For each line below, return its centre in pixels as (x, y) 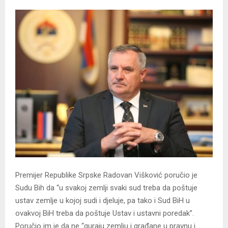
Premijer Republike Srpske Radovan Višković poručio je (106, 175)
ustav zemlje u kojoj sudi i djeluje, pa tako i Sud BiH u (103, 200)
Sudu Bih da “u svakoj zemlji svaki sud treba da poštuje (106, 188)
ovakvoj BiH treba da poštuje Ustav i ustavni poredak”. (105, 213)
